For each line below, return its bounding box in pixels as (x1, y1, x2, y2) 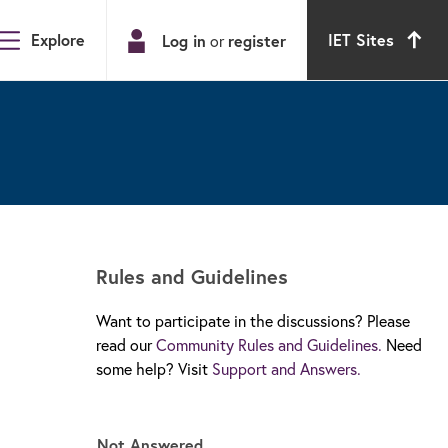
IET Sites (328, 29, 395, 50)
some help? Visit (96, 358, 212, 379)
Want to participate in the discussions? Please (96, 310, 410, 331)
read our (96, 334, 156, 355)
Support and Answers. (212, 358, 361, 379)
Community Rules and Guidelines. (156, 334, 382, 355)
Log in (162, 30, 207, 51)
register (228, 30, 287, 51)
